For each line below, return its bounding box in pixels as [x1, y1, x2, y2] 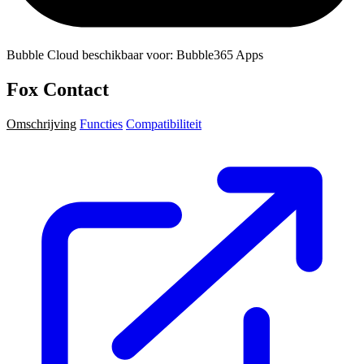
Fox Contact [6, 79, 109, 101]
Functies [80, 117, 123, 132]
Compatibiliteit [126, 117, 201, 132]
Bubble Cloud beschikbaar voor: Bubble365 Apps [6, 48, 263, 63]
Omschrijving [6, 117, 76, 132]
